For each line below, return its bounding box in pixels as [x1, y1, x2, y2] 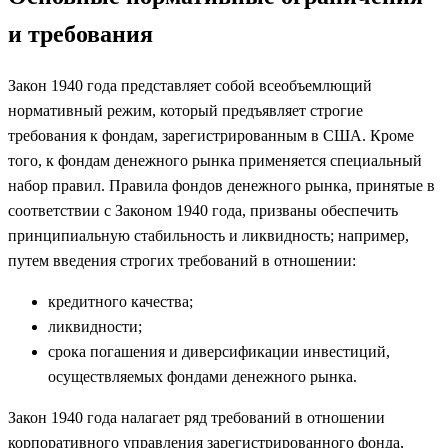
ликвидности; [48, 317, 142, 335]
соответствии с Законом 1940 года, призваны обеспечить [8, 201, 398, 219]
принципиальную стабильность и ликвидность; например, [8, 226, 409, 244]
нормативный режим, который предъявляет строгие [8, 101, 363, 119]
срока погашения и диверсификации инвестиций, [48, 342, 390, 360]
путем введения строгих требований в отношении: [8, 251, 356, 269]
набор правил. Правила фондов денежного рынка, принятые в [8, 176, 435, 194]
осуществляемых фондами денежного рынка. [48, 367, 357, 385]
